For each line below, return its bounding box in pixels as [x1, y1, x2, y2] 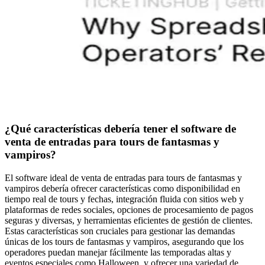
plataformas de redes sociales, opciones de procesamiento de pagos [5, 204, 253, 215]
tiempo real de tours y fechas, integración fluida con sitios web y [5, 193, 244, 204]
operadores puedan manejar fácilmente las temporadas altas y [5, 247, 231, 257]
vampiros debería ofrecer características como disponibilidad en [5, 183, 240, 193]
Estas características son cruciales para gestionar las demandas [5, 225, 235, 236]
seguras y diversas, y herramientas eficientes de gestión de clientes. [5, 215, 253, 225]
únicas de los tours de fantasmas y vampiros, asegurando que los [5, 236, 244, 247]
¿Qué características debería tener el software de [5, 122, 236, 135]
